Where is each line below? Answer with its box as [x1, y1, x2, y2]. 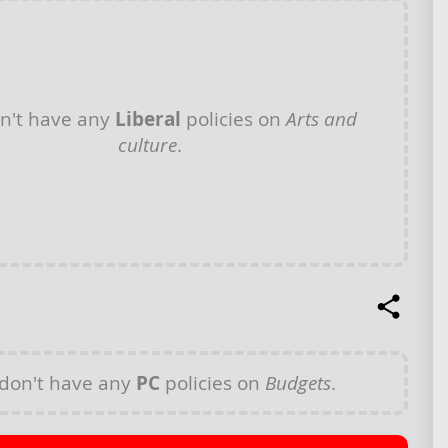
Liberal [114, 106, 181, 133]
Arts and [285, 106, 357, 132]
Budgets [264, 369, 331, 395]
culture [117, 132, 177, 158]
